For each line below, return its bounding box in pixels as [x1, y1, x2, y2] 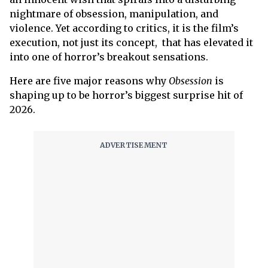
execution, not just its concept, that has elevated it [10, 36, 253, 48]
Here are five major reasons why [10, 75, 169, 87]
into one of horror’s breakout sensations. [10, 51, 208, 63]
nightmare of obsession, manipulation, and [10, 8, 218, 20]
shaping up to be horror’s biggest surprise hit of [10, 89, 243, 101]
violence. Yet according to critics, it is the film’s [10, 22, 239, 34]
